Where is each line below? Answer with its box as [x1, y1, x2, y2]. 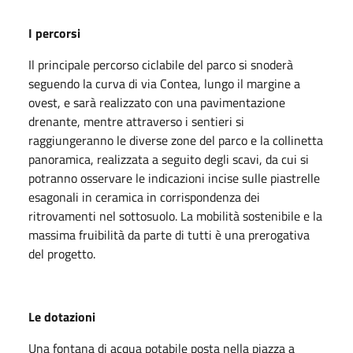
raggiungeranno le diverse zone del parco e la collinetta [28, 130, 323, 150]
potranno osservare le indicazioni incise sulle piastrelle [28, 168, 320, 188]
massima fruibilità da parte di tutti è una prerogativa [28, 225, 310, 244]
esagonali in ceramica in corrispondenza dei [28, 187, 260, 206]
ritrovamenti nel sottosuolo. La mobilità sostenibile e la [28, 206, 322, 225]
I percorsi [28, 23, 80, 43]
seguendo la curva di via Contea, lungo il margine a [28, 73, 300, 93]
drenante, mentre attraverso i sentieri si [28, 111, 244, 131]
